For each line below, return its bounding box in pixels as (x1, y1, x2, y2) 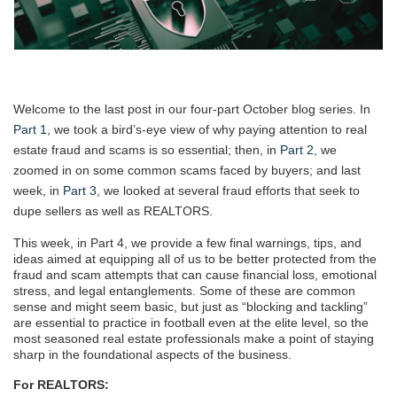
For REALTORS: (13, 378, 109, 393)
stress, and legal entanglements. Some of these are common (13, 284, 355, 299)
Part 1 (13, 122, 47, 137)
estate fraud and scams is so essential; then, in (13, 143, 280, 158)
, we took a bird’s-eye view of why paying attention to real (47, 122, 367, 137)
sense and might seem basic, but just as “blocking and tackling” (13, 300, 368, 315)
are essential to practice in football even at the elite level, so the (13, 315, 369, 331)
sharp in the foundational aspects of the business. (13, 347, 292, 362)
